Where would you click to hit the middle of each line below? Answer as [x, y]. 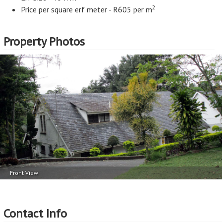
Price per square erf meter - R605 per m [86, 9]
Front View [24, 173]
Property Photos [44, 41]
